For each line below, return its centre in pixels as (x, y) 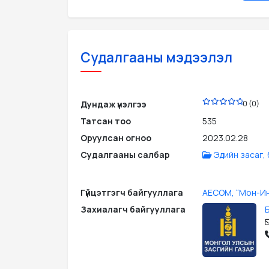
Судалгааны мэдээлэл (156, 57)
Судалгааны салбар (125, 155)
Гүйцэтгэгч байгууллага (131, 193)
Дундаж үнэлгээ (113, 104)
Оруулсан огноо (116, 138)
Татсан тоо (105, 121)
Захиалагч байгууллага (133, 210)
